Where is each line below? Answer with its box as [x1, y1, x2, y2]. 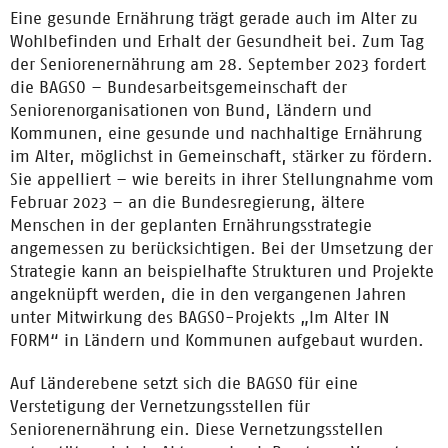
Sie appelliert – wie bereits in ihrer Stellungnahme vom [10, 169, 434, 189]
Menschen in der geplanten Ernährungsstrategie [10, 215, 372, 235]
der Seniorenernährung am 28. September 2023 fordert [10, 54, 426, 74]
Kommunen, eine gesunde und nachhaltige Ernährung [10, 123, 422, 143]
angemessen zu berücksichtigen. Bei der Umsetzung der [10, 238, 433, 258]
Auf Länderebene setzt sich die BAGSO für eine [10, 373, 358, 393]
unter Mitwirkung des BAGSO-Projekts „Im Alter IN [10, 307, 390, 327]
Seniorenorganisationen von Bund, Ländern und [10, 100, 372, 120]
